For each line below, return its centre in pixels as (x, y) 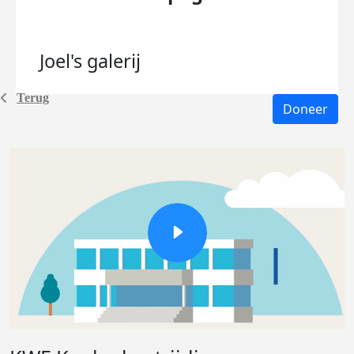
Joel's (63, 61)
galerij (114, 61)
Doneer (305, 109)
